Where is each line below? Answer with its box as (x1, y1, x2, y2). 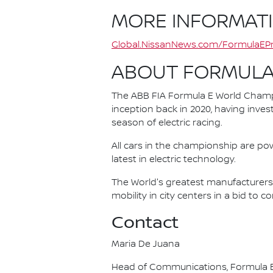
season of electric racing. (112, 118, 222, 129)
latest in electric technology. (112, 154, 236, 165)
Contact (112, 213, 179, 233)
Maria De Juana (112, 239, 180, 250)
